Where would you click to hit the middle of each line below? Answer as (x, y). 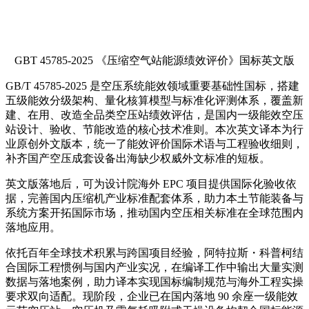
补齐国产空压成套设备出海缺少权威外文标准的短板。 (138, 158)
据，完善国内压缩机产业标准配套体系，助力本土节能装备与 (154, 198)
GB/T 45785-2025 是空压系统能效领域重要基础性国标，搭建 (152, 86)
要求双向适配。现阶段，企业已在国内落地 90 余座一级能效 (152, 296)
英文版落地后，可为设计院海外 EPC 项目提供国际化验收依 (151, 183)
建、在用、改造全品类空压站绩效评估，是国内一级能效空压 (154, 114)
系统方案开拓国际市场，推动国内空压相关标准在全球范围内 (154, 212)
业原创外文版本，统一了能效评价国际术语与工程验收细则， (154, 143)
